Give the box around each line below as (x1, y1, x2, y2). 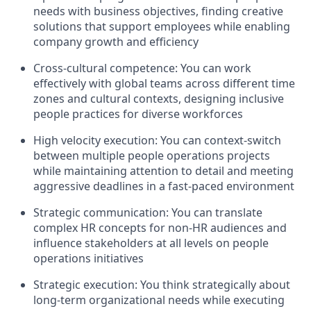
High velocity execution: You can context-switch (33, 133, 281, 149)
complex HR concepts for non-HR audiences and (33, 220, 287, 236)
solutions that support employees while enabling (33, 19, 290, 35)
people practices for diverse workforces (33, 106, 243, 122)
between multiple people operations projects (33, 148, 270, 164)
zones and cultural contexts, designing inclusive (33, 91, 284, 107)
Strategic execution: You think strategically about (33, 277, 290, 293)
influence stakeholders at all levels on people (33, 235, 269, 251)
